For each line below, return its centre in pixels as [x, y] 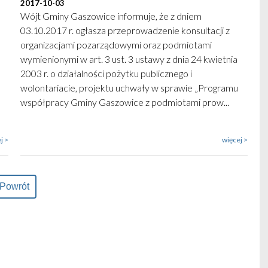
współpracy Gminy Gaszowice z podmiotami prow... [125, 102]
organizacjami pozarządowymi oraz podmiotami [116, 45]
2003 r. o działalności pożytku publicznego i [106, 73]
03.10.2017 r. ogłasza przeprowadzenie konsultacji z [125, 30]
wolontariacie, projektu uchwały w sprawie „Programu [129, 88]
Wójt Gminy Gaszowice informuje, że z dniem [111, 16]
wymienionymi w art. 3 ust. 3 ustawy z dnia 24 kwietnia [129, 59]
